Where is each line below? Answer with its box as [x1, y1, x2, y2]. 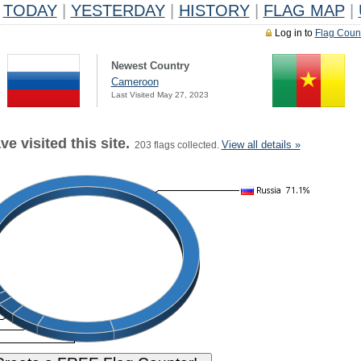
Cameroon [110, 76, 159, 88]
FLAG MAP [263, 2, 345, 19]
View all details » [221, 139, 301, 151]
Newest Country [110, 60, 189, 72]
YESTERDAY [70, 2, 165, 19]
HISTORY [178, 2, 250, 19]
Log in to [274, 27, 315, 39]
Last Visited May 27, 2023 [110, 90, 209, 99]
